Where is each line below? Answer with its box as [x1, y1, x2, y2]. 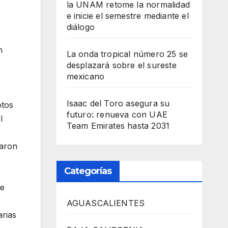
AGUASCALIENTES [66, 198, 145, 208]
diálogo [66, 22, 95, 32]
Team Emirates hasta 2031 [66, 121, 170, 131]
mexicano [66, 71, 105, 81]
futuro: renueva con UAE [66, 109, 168, 120]
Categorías [64, 165, 112, 177]
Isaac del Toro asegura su [66, 98, 170, 108]
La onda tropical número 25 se [66, 49, 188, 59]
